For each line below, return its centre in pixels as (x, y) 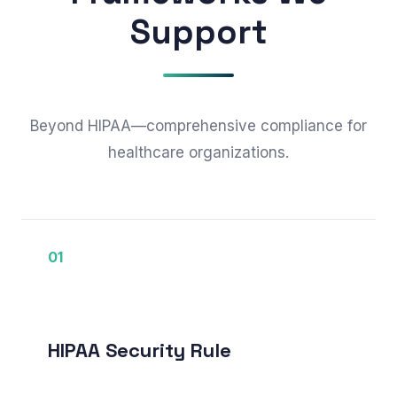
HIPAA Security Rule (140, 350)
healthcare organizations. (198, 152)
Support (198, 32)
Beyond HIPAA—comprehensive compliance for (198, 126)
